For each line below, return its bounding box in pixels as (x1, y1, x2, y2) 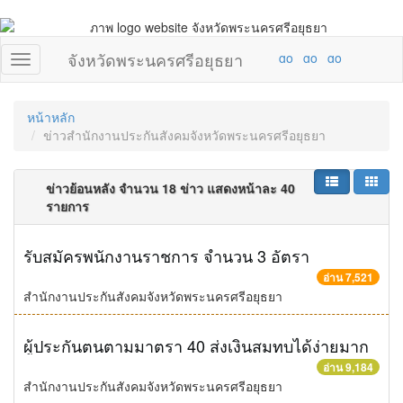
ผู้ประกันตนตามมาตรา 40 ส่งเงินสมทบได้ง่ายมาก (23, 334, 369, 357)
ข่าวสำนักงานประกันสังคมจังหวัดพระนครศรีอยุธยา (43, 126, 326, 144)
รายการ (46, 197, 89, 215)
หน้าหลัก (27, 108, 75, 126)
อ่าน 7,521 (323, 269, 373, 285)
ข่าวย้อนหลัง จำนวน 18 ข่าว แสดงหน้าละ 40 (46, 179, 295, 197)
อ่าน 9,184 (323, 359, 373, 375)
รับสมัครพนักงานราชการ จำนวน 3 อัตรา (23, 244, 309, 267)
